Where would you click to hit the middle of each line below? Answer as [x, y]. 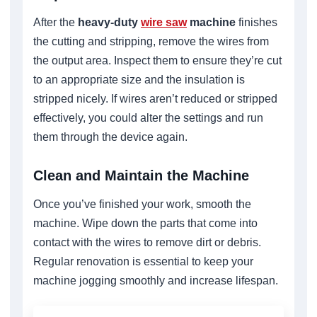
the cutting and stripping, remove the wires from [151, 41]
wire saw [164, 22]
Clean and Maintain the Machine [141, 175]
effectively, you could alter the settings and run [148, 117]
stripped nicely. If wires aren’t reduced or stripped [155, 98]
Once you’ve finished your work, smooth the [142, 204]
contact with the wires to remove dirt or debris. [147, 242]
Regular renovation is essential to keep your [143, 261]
